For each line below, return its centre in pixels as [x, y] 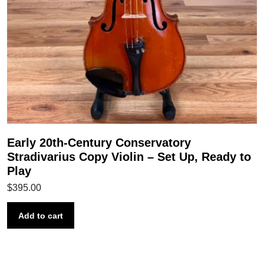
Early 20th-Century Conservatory [99, 142]
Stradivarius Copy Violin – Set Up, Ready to [129, 156]
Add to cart [41, 215]
